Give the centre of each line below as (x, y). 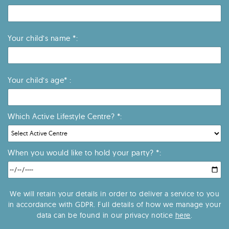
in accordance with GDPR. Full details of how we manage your (114, 204)
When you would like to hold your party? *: (84, 152)
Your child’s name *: (43, 38)
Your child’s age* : (40, 80)
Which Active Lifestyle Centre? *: (65, 116)
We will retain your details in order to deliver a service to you (114, 193)
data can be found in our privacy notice (106, 215)
